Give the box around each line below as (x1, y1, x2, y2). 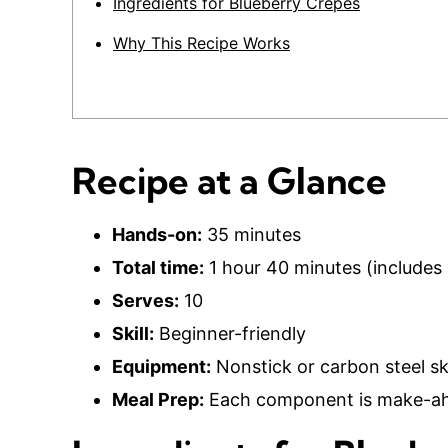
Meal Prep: (112, 389, 204, 410)
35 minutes (202, 224, 301, 245)
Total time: (112, 257, 204, 278)
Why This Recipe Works (113, 33, 290, 53)
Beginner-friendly (154, 323, 306, 344)
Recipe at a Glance (72, 158, 387, 203)
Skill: (112, 323, 154, 344)
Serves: (112, 290, 179, 311)
